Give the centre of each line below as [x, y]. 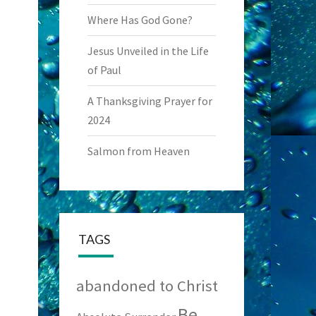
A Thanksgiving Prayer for [150, 101]
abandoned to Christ [147, 286]
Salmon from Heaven [138, 151]
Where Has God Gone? [140, 20]
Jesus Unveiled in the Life [148, 51]
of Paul [104, 70]
